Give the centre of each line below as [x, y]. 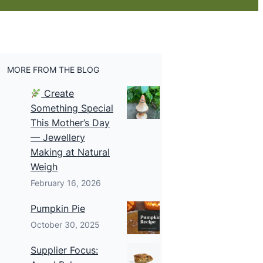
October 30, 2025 [65, 225]
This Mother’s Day [70, 123]
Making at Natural [70, 152]
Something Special [72, 108]
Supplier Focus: [64, 250]
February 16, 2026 [66, 183]
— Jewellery [58, 137]
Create [58, 93]
